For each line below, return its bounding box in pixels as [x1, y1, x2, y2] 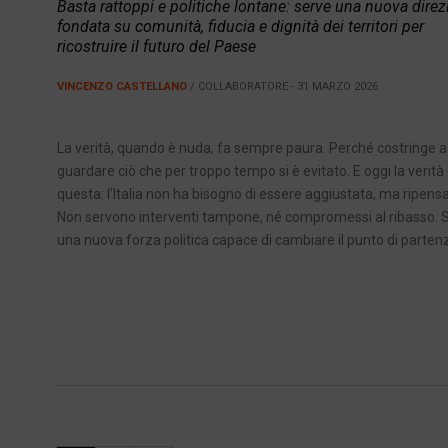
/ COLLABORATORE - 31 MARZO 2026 [187, 80, 378, 94]
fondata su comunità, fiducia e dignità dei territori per [57, 17, 424, 37]
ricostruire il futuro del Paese [57, 37, 256, 57]
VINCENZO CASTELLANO [57, 80, 187, 94]
